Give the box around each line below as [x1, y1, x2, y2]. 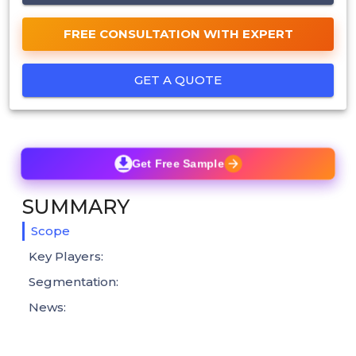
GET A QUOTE [134, 72, 222, 87]
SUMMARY [22, 194, 130, 219]
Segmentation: [29, 273, 118, 289]
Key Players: [29, 248, 103, 264]
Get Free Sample [131, 157, 225, 170]
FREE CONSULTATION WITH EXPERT [63, 25, 293, 41]
